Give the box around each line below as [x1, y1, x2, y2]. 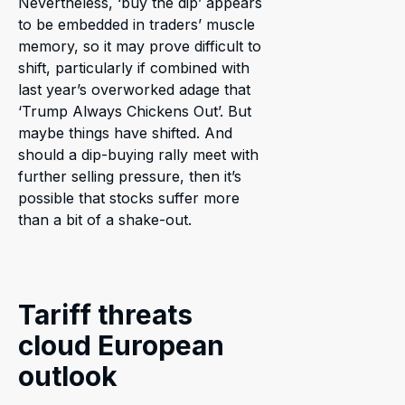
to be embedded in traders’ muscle [18, 14, 255, 33]
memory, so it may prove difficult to [18, 36, 261, 55]
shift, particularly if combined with [18, 58, 250, 77]
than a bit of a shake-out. [18, 210, 192, 229]
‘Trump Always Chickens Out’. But [18, 101, 251, 120]
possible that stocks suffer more [18, 188, 240, 207]
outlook [18, 359, 118, 392]
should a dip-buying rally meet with [18, 145, 259, 164]
